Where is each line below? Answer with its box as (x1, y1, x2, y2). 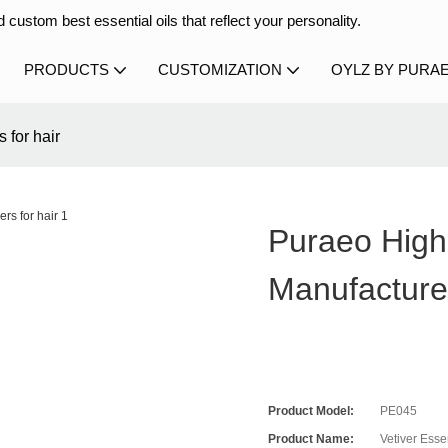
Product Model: (268, 404, 355, 419)
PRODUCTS (24, 61, 109, 78)
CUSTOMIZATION (158, 61, 282, 78)
